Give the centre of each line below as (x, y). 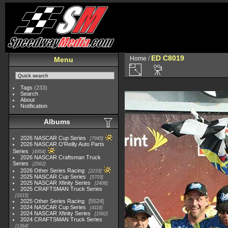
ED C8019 (168, 58)
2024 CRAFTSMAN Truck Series (62, 219)
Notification (34, 106)
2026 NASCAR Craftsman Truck (61, 157)
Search (30, 94)
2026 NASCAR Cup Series (53, 138)
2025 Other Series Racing (53, 201)
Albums (57, 122)
